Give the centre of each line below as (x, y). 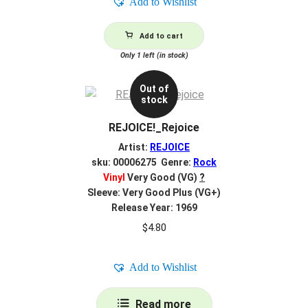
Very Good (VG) (161, 178)
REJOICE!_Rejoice (154, 127)
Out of (154, 89)
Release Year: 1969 (154, 208)
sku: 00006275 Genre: (142, 163)
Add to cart (161, 36)
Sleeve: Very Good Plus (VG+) (154, 193)
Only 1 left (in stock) (154, 55)
